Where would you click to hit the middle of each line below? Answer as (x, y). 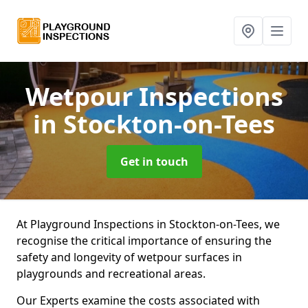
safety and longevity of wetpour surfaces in (129, 257)
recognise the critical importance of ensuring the (144, 241)
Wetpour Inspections (154, 97)
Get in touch (154, 162)
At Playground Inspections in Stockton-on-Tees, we (148, 224)
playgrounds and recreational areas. (112, 274)
